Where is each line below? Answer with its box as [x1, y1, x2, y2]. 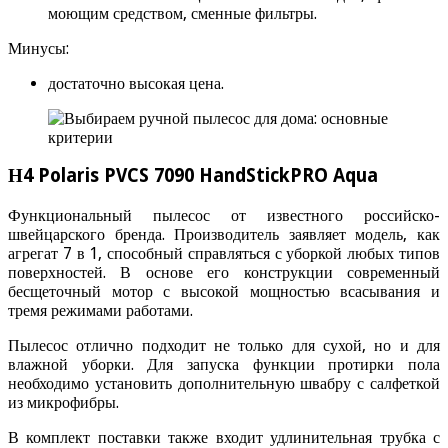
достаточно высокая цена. [48, 73, 224, 93]
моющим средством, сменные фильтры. [48, 3, 317, 23]
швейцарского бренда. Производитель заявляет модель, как [8, 225, 440, 244]
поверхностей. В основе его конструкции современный [8, 263, 440, 282]
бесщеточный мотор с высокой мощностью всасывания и [8, 282, 440, 301]
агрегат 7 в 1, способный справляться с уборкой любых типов [8, 244, 440, 263]
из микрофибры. [8, 393, 119, 412]
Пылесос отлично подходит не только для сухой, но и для [8, 336, 440, 355]
